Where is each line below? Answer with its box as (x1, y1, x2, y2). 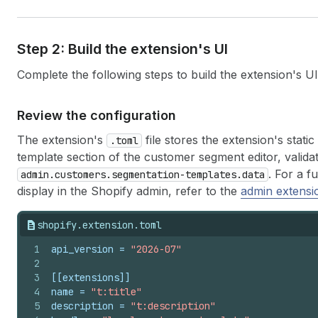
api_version (51, 242, 114, 256)
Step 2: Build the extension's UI (17, 40, 228, 57)
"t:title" (91, 285, 142, 298)
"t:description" (131, 299, 216, 312)
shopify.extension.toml (37, 218, 162, 231)
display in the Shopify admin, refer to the (17, 183, 241, 198)
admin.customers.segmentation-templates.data (21, 168, 265, 181)
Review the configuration (17, 107, 176, 123)
